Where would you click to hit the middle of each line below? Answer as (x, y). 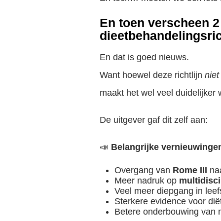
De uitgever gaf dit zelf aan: (154, 120)
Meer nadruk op (147, 181)
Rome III (190, 170)
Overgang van (144, 170)
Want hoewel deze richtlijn (152, 75)
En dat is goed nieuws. (144, 57)
